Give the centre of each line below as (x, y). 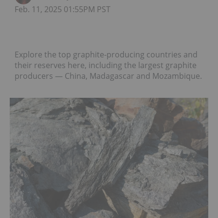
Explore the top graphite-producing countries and (106, 54)
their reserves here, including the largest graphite (106, 65)
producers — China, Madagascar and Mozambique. (108, 76)
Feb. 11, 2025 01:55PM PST (63, 9)
